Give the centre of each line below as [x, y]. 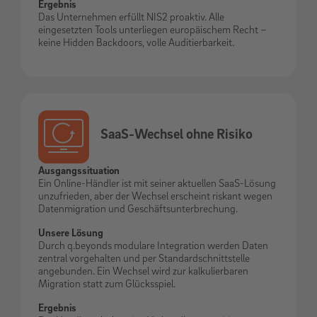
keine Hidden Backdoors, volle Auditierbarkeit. [136, 41]
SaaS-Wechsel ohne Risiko [177, 134]
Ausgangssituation [79, 169]
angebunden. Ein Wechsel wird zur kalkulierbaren [143, 270]
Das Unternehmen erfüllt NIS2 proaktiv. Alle [131, 16]
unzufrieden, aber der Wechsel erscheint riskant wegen [155, 195]
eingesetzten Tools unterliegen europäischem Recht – [152, 29]
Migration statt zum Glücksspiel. [107, 283]
